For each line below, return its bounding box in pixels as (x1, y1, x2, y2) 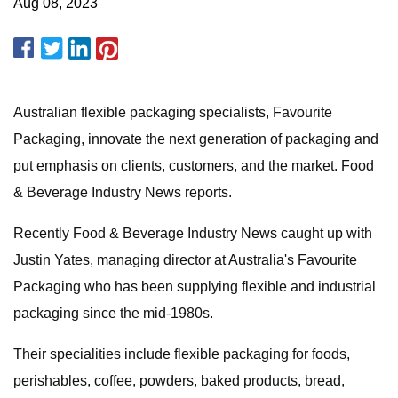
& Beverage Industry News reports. (13, 185, 232, 200)
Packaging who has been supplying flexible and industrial (13, 279, 376, 294)
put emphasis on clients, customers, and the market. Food (13, 158, 374, 173)
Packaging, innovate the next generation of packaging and (13, 131, 378, 147)
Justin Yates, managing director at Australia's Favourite (13, 252, 357, 267)
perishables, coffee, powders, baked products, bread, (13, 373, 345, 388)
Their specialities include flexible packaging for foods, (13, 346, 350, 362)
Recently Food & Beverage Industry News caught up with (13, 226, 372, 241)
